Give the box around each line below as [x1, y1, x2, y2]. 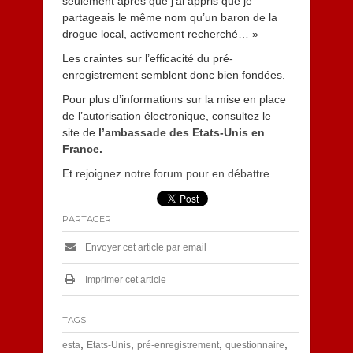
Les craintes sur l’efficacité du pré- [61, 52, 233, 65]
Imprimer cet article [82, 274, 166, 285]
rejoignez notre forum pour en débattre [75, 167, 269, 180]
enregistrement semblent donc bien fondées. [61, 69, 285, 81]
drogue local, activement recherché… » [61, 28, 258, 40]
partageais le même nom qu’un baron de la [61, 11, 277, 24]
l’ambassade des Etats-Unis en [98, 126, 265, 139]
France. [61, 143, 102, 155]
